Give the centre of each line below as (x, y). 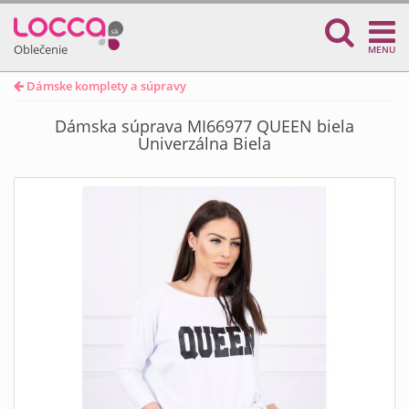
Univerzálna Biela (204, 143)
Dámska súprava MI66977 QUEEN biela (204, 126)
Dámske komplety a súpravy (105, 86)
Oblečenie (41, 49)
